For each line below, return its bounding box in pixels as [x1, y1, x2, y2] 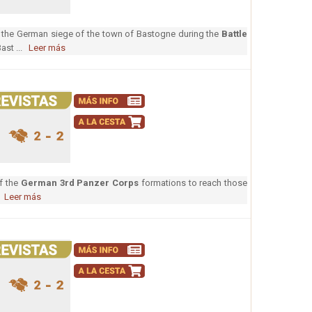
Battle [221, 29, 248, 40]
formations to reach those [139, 178, 248, 189]
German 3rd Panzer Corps [20, 178, 139, 189]
